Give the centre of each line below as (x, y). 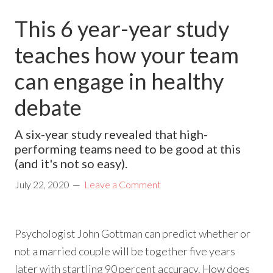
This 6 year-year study (122, 29)
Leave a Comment (123, 185)
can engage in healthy (119, 81)
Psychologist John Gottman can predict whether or (133, 234)
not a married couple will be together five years (125, 251)
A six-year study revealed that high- (112, 134)
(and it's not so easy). (71, 164)
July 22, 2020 (42, 185)
